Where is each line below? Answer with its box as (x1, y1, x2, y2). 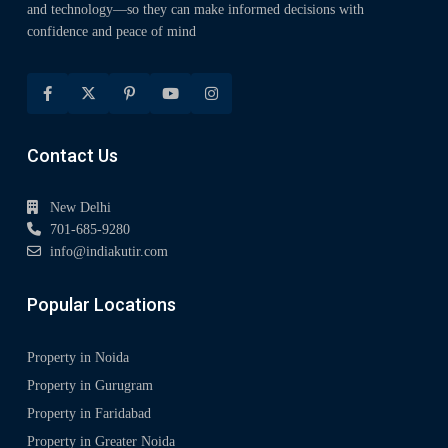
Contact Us (27, 145, 118, 167)
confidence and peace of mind (27, 24, 196, 40)
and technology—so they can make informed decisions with (27, 2, 364, 18)
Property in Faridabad (27, 406, 151, 422)
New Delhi (50, 200, 111, 216)
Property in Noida (27, 350, 129, 366)
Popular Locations (27, 294, 176, 316)
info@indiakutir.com (50, 244, 168, 260)
